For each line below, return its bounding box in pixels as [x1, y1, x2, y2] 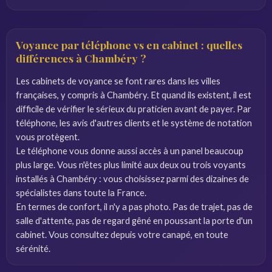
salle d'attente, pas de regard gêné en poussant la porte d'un [16, 215, 253, 226]
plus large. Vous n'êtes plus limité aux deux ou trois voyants [16, 159, 246, 170]
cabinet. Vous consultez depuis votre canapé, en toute [16, 229, 228, 240]
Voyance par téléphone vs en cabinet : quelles [16, 38, 242, 52]
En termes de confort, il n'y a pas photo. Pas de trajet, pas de [16, 201, 253, 212]
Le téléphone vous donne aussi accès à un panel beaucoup [16, 145, 243, 156]
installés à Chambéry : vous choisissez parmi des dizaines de [16, 173, 249, 184]
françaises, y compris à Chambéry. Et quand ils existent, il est [16, 89, 251, 100]
